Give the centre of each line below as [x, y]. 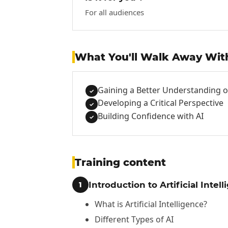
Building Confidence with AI [150, 116]
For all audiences [114, 12]
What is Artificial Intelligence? [151, 204]
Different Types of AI [134, 220]
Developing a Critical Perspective [160, 103]
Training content [120, 162]
